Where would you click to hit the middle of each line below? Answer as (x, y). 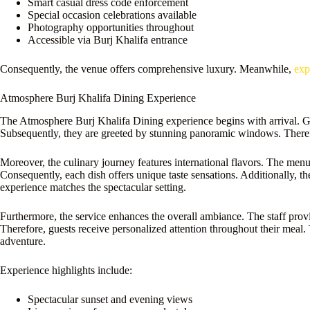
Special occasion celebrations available (112, 15)
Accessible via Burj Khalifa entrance (108, 40)
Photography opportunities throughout (111, 28)
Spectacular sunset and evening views (110, 300)
